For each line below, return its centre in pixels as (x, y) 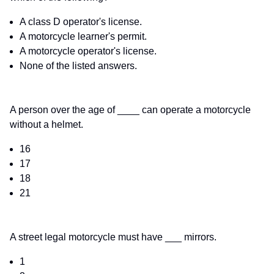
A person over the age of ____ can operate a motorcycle (130, 110)
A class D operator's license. (81, 22)
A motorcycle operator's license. (88, 51)
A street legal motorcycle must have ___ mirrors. (113, 237)
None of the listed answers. (78, 66)
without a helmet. (46, 125)
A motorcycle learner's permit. (83, 37)
